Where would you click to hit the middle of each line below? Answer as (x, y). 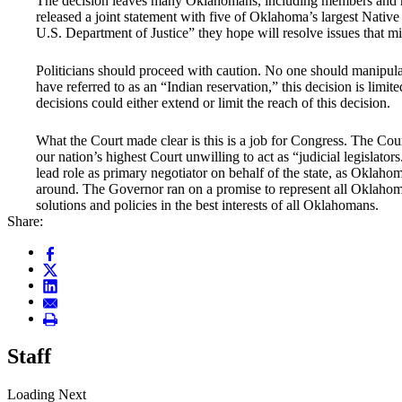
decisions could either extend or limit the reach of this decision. (213, 103)
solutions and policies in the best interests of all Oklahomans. (207, 205)
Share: (25, 222)
